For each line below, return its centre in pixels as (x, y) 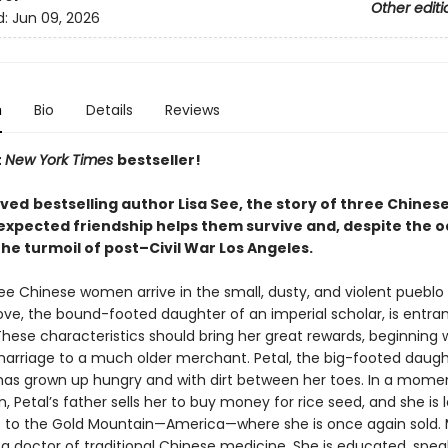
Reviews (192, 110)
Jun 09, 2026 (55, 18)
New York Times (60, 160)
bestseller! (158, 160)
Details (109, 110)
